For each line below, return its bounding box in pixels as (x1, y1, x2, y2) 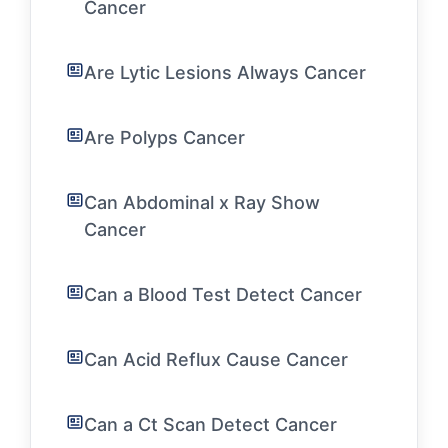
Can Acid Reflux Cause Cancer (84, 349, 348, 370)
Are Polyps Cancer (84, 127, 245, 148)
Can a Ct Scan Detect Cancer (84, 414, 337, 435)
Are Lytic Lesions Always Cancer (84, 62, 366, 83)
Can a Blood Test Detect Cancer (84, 284, 362, 305)
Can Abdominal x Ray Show (84, 192, 320, 213)
